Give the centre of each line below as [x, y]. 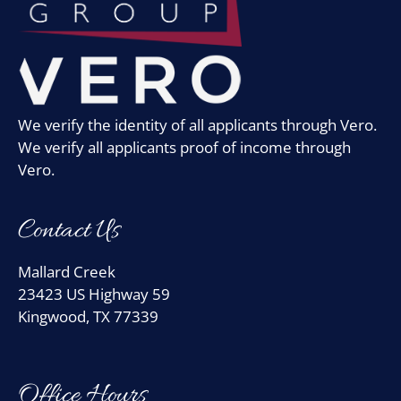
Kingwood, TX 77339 [88, 316]
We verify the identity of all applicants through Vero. [197, 124]
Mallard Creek [67, 271]
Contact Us [69, 231]
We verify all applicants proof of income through [184, 147]
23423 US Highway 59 [94, 294]
